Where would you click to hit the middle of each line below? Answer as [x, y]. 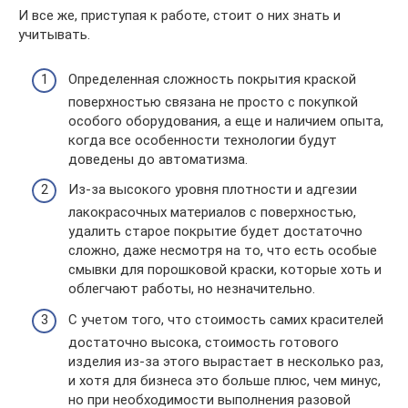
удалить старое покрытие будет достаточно [215, 231]
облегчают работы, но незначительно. [192, 289]
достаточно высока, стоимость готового [204, 342]
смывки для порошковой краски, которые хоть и [225, 270]
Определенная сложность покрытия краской [212, 79]
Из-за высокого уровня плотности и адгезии [213, 189]
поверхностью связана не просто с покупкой [213, 102]
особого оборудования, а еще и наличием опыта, [226, 121]
